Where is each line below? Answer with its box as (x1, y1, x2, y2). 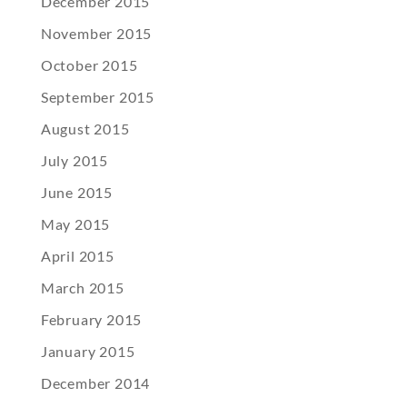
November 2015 (40, 25, 153, 43)
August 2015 (40, 120, 130, 138)
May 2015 (40, 215, 111, 233)
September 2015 (40, 88, 154, 106)
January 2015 (40, 342, 135, 361)
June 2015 (40, 184, 113, 202)
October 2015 (40, 56, 138, 74)
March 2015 (40, 279, 124, 297)
